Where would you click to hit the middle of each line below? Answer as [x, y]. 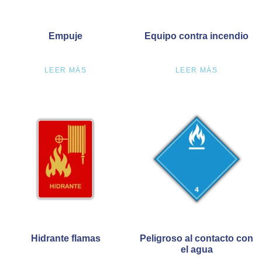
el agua [196, 249]
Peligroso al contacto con [196, 238]
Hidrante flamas [65, 238]
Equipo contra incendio [196, 36]
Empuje [65, 36]
